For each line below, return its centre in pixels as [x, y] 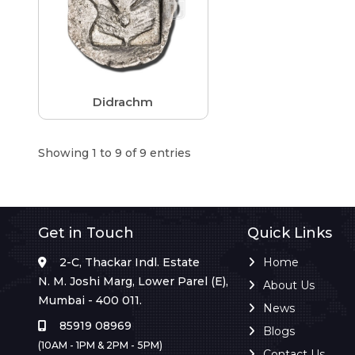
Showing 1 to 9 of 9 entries [115, 153]
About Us [289, 285]
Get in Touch [86, 233]
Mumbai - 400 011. [90, 300]
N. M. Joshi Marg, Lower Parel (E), [133, 281]
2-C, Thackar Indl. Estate [130, 262]
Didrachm [123, 101]
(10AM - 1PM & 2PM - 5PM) [100, 345]
